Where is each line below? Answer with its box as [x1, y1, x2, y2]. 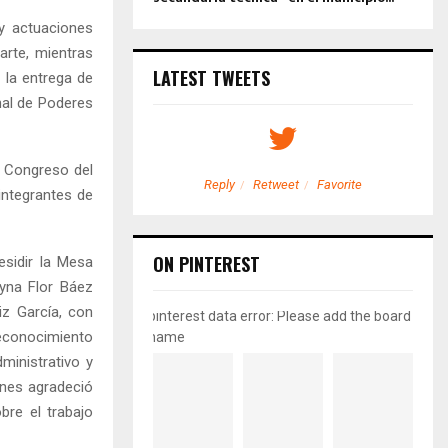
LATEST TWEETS [153, 64, 270, 91]
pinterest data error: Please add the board [148, 307, 411, 324]
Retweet [253, 176, 299, 192]
